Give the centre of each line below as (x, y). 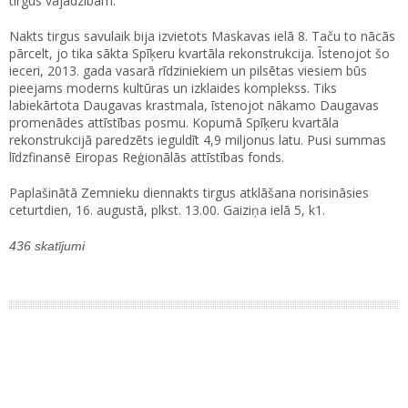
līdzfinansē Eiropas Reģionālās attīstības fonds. (147, 158)
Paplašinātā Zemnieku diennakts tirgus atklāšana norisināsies (189, 193)
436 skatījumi (47, 246)
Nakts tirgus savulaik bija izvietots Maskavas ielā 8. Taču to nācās (202, 36)
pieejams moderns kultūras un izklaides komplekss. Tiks (173, 88)
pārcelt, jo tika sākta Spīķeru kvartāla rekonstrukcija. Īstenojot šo (199, 54)
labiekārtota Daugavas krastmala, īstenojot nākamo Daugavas (194, 106)
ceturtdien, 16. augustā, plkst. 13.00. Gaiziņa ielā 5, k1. (167, 210)
